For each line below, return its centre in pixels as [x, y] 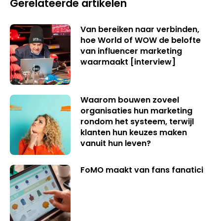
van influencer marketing [131, 51]
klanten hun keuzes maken [133, 132]
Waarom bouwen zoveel [129, 100]
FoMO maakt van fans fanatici [142, 170]
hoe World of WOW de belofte [140, 40]
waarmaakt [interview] [128, 62]
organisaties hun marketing [136, 110]
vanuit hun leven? [115, 143]
